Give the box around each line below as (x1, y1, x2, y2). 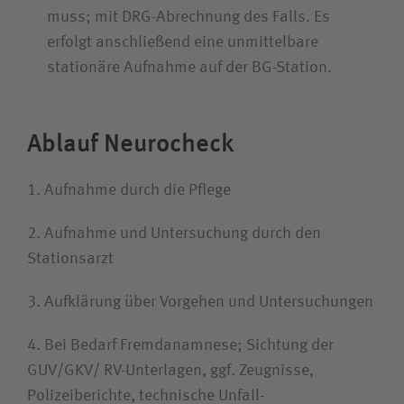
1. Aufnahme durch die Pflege (27, 182, 231, 198)
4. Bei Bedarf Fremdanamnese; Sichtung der (27, 337, 334, 353)
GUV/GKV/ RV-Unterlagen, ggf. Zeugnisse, (27, 363, 314, 379)
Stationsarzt (27, 251, 114, 267)
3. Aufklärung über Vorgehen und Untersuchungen (27, 294, 373, 310)
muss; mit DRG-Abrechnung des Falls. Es (47, 9, 330, 25)
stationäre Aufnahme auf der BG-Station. (47, 60, 332, 76)
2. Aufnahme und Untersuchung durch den (27, 225, 321, 242)
